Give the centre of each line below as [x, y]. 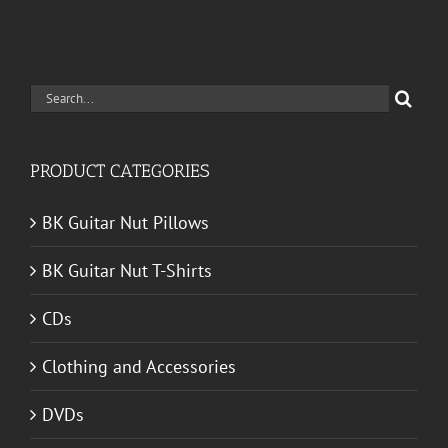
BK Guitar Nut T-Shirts [127, 270]
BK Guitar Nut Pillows [125, 222]
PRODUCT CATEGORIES [119, 170]
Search [55, 95]
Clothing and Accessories [139, 366]
